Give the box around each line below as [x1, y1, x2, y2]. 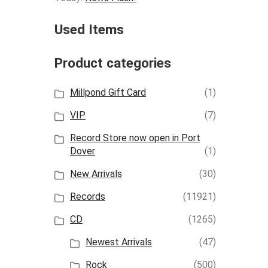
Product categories [54, 54, 171, 71]
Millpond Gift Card [69, 86, 146, 98]
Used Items [54, 21, 124, 38]
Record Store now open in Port [69, 132, 200, 144]
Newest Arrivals [85, 236, 152, 248]
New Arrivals [69, 167, 122, 179]
